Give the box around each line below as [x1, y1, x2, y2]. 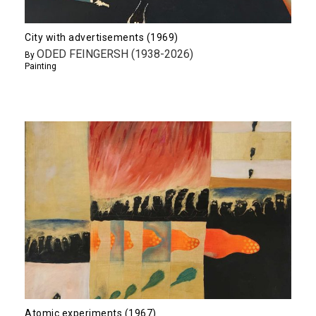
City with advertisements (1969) [25, 32, 178, 44]
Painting [25, 61, 56, 72]
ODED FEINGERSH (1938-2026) [37, 47, 193, 61]
